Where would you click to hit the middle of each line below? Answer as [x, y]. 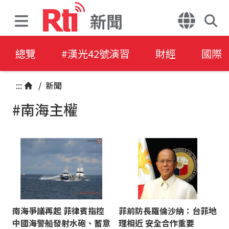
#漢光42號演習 [96, 53]
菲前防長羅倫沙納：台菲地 [168, 211]
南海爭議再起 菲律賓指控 [58, 211]
